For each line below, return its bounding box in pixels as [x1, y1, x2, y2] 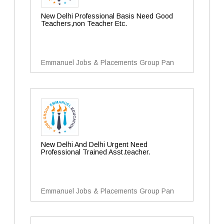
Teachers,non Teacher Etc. [41, 19, 127, 27]
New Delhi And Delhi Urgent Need [41, 140, 147, 148]
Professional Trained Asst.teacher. [41, 148, 150, 156]
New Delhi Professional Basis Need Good [41, 12, 173, 20]
